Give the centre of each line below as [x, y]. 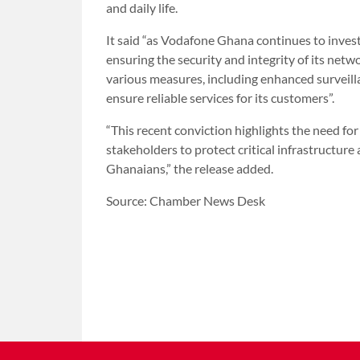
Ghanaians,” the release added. [190, 168]
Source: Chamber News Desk [186, 200]
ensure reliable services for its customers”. [220, 97]
